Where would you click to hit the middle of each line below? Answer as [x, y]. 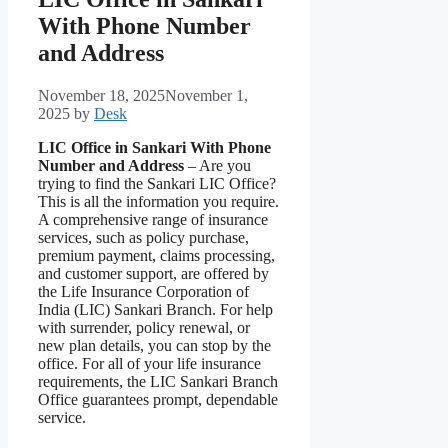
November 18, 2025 [101, 96]
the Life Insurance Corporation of [143, 292]
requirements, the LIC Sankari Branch [158, 382]
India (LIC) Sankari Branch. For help [155, 310]
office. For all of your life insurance [149, 364]
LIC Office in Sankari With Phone [154, 148]
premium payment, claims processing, [156, 256]
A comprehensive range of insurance [153, 220]
